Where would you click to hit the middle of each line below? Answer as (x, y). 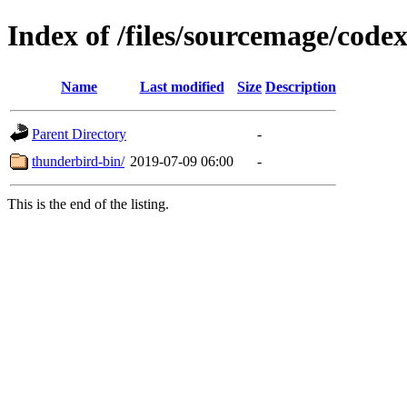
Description (301, 86)
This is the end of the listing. (88, 203)
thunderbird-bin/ (78, 161)
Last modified (182, 86)
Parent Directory (79, 134)
